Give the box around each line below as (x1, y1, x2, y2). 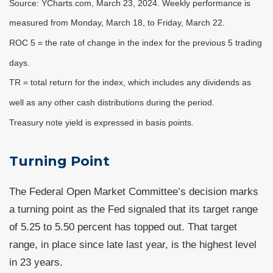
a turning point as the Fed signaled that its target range (9, 204, 258, 215)
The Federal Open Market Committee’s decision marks (9, 186, 258, 197)
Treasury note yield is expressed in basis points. (9, 117, 194, 127)
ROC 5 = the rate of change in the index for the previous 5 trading (9, 38, 262, 48)
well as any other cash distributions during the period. (9, 97, 214, 108)
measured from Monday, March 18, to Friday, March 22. (9, 18, 225, 28)
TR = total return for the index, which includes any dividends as (9, 77, 251, 88)
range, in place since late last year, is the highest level (9, 239, 257, 250)
